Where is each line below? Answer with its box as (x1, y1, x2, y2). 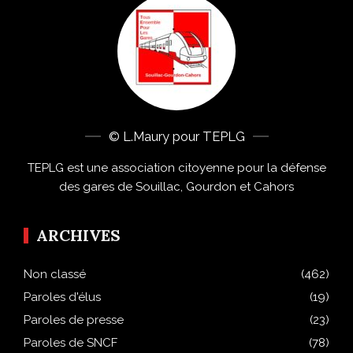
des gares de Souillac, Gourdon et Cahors (59, 180, 294, 195)
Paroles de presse (24, 313, 124, 328)
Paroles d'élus (24, 290, 101, 305)
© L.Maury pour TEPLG (108, 128, 245, 145)
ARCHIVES (36, 225, 121, 246)
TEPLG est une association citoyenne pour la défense (27, 161, 326, 176)
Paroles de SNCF (24, 336, 117, 351)
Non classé (24, 267, 86, 282)
